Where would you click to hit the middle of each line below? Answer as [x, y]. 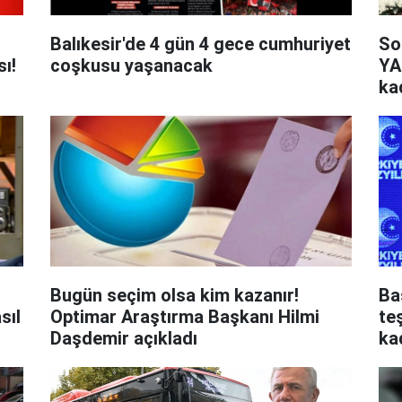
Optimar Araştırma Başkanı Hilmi [184, 316]
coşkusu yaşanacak [131, 65]
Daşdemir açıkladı [123, 338]
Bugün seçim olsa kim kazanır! [174, 295]
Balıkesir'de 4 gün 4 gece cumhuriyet [200, 44]
